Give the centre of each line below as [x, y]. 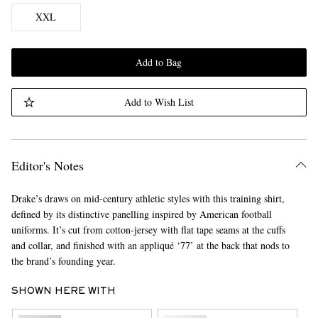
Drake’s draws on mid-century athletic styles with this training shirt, [148, 198]
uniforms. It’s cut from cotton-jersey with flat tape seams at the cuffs [148, 230]
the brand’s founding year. [63, 261]
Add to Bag [159, 62]
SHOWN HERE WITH [63, 292]
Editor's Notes [47, 165]
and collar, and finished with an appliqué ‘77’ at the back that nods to [150, 245]
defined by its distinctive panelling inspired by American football [141, 214]
